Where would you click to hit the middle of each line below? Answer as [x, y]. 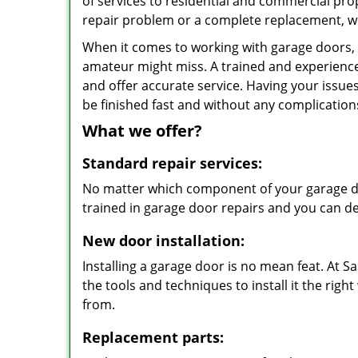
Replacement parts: [153, 337]
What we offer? [142, 131]
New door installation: [163, 241]
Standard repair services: [172, 163]
